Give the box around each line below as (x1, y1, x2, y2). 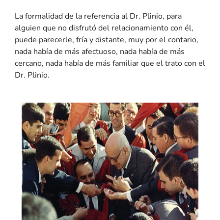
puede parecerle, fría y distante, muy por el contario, (15, 34, 198, 45)
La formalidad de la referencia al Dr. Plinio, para (15, 10, 182, 22)
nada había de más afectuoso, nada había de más (15, 46, 185, 57)
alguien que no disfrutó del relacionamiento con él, (15, 22, 193, 33)
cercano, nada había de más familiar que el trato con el (15, 57, 205, 69)
